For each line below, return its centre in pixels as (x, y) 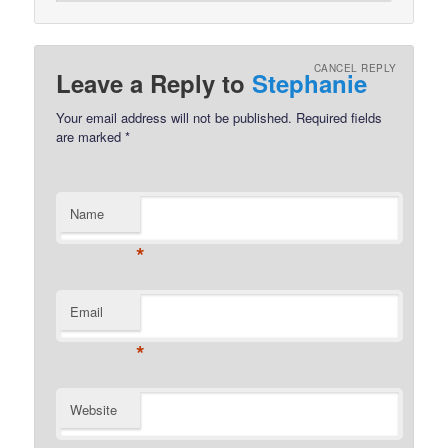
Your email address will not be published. (174, 117)
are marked (91, 136)
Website (94, 409)
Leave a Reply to (154, 82)
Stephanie (310, 82)
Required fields (337, 117)
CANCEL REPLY (355, 68)
